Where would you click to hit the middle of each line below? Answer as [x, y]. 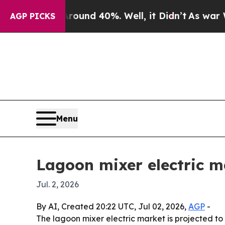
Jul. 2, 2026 [58, 185]
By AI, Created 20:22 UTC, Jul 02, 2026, [112, 207]
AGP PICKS [33, 16]
